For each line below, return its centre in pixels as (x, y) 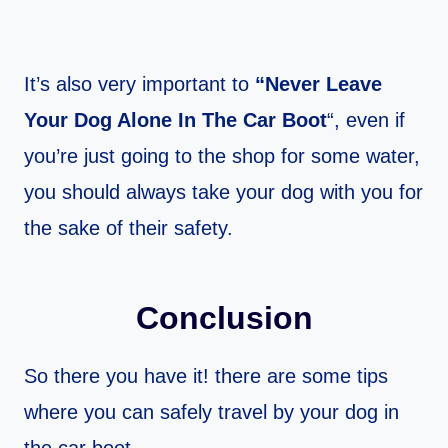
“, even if (366, 120)
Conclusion (224, 318)
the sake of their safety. (128, 228)
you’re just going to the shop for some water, (222, 156)
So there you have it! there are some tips (206, 376)
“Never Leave (315, 84)
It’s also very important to (136, 84)
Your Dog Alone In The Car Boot (175, 120)
